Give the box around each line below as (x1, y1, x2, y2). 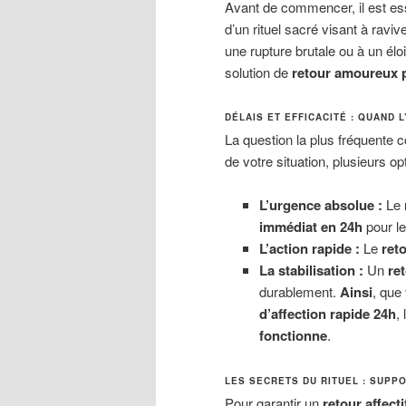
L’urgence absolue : (258, 195, 382, 216)
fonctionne (258, 325, 327, 346)
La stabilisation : (258, 260, 363, 281)
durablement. (258, 282, 340, 302)
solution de (225, 62, 292, 82)
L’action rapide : (258, 238, 360, 259)
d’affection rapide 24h (258, 304, 396, 324)
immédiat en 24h (258, 217, 362, 237)
